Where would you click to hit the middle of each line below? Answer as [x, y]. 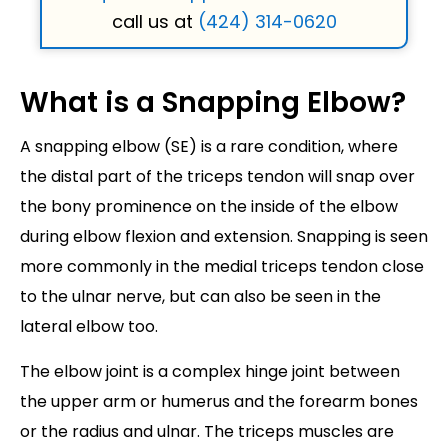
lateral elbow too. [89, 327]
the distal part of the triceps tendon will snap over [217, 177]
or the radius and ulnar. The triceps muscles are [207, 432]
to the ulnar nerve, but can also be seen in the [200, 297]
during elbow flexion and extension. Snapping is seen [224, 237]
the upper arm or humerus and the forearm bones [219, 402]
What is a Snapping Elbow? [213, 103]
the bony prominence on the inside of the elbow [209, 207]
